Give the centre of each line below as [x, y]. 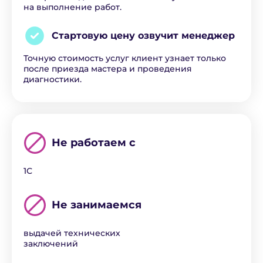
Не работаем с [94, 143]
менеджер [208, 36]
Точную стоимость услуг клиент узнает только [125, 58]
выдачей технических [72, 233]
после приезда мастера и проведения [108, 69]
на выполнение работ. [73, 7]
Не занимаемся [97, 205]
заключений [51, 244]
